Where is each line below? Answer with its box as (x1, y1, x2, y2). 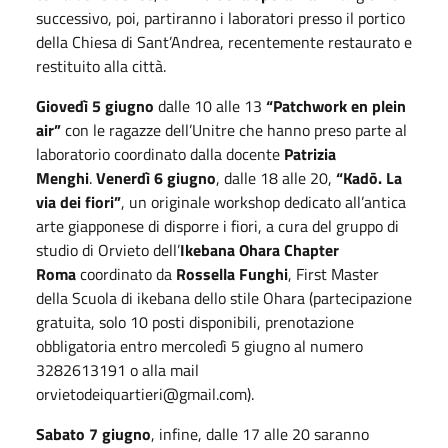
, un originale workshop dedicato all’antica (121, 189, 406, 214)
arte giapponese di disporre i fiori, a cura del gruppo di (36, 213, 399, 238)
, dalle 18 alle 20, (216, 165, 336, 190)
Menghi (36, 165, 89, 190)
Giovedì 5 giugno (36, 93, 154, 118)
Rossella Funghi (176, 261, 288, 286)
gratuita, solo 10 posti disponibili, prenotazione (36, 309, 354, 334)
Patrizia (284, 141, 336, 166)
